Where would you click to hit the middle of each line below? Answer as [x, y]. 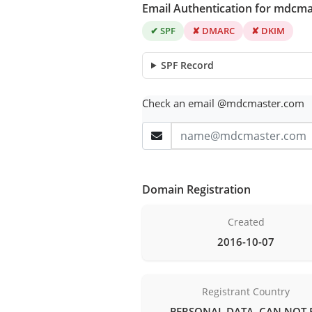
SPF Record [188, 65]
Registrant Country [246, 291]
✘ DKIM [268, 30]
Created [246, 221]
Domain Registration [196, 189]
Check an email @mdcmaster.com [223, 103]
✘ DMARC [213, 30]
